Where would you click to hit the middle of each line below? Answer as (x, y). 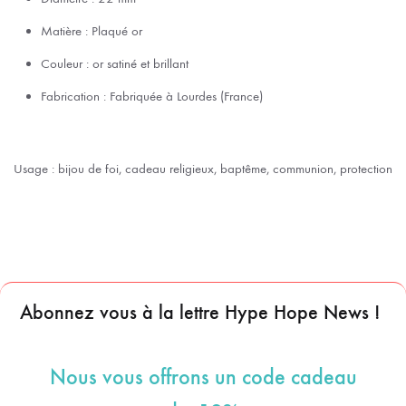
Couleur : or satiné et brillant (115, 63)
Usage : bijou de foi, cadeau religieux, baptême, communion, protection (203, 168)
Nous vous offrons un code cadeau (203, 377)
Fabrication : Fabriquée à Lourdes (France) (152, 96)
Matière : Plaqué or (92, 30)
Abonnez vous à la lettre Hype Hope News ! (200, 312)
